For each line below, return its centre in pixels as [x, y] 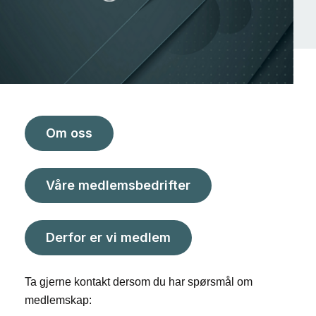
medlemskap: [58, 300]
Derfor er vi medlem [108, 238]
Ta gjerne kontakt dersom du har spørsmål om [139, 282]
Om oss [69, 133]
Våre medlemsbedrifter [118, 186]
